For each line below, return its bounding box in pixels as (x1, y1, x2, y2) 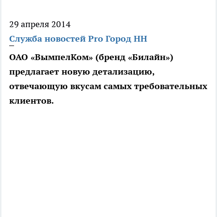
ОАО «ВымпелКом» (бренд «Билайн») (9, 51, 173, 63)
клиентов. (9, 95, 54, 107)
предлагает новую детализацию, (9, 66, 155, 77)
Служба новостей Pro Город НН (9, 33, 147, 45)
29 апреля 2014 (9, 18, 71, 30)
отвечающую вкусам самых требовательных (9, 80, 207, 92)
